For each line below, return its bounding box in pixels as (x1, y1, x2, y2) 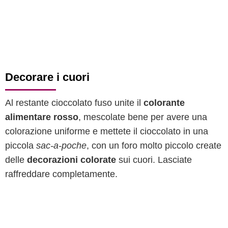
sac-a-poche (36, 140, 87, 151)
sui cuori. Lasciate (116, 155, 192, 165)
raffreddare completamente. (5, 169, 118, 179)
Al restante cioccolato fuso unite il (5, 98, 144, 108)
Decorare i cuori (5, 71, 90, 83)
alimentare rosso (5, 112, 78, 122)
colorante (144, 98, 185, 108)
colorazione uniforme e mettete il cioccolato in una (5, 126, 208, 136)
